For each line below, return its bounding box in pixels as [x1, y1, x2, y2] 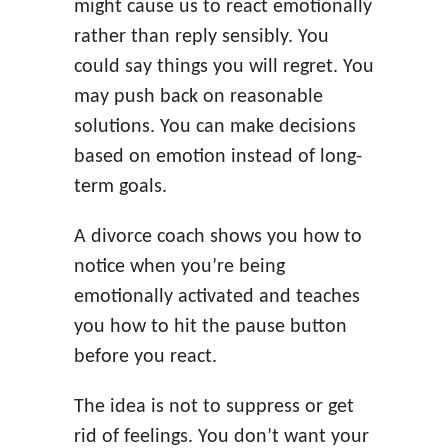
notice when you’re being [73, 256, 285, 277]
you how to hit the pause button [73, 316, 347, 337]
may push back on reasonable [73, 86, 323, 107]
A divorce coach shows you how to [73, 226, 362, 247]
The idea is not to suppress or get [73, 396, 354, 417]
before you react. [73, 346, 217, 367]
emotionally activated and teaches [73, 286, 360, 307]
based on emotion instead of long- [73, 146, 362, 167]
